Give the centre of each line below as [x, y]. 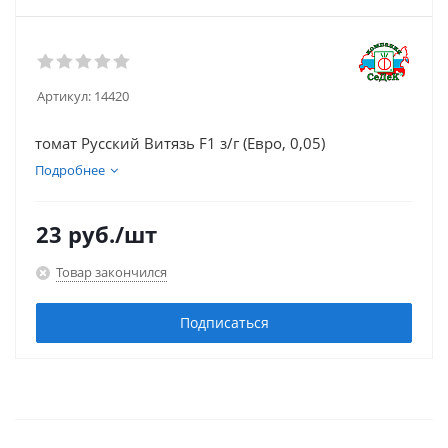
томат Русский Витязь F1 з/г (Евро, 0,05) [180, 143]
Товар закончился [111, 271]
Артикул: [64, 96]
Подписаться [224, 322]
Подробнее [70, 170]
